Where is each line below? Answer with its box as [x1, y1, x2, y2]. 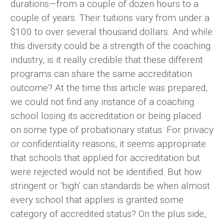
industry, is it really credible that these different [10, 54, 203, 66]
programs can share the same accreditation [10, 68, 192, 80]
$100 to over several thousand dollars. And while [10, 26, 212, 38]
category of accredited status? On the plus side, [10, 208, 206, 220]
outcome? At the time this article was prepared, [10, 82, 207, 94]
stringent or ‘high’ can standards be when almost [10, 180, 210, 192]
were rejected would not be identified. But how [10, 166, 201, 178]
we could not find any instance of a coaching [10, 96, 194, 108]
